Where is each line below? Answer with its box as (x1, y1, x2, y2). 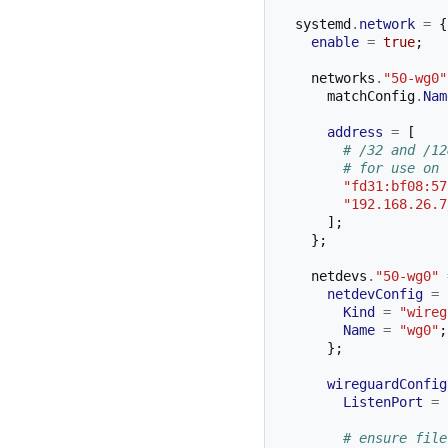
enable (311, 34, 359, 51)
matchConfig (327, 88, 415, 105)
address (327, 124, 383, 141)
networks (311, 70, 375, 87)
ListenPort (343, 394, 423, 411)
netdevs (311, 268, 367, 285)
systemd (295, 16, 351, 33)
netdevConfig (327, 286, 423, 303)
